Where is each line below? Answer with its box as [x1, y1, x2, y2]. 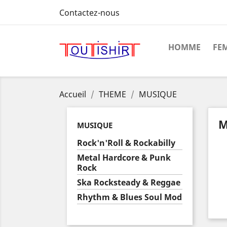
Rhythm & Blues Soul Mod [77, 192, 182, 203]
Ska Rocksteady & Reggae [77, 177, 180, 188]
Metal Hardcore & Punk [77, 152, 171, 163]
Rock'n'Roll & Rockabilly [77, 137, 175, 148]
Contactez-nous [59, 7, 120, 18]
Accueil [59, 89, 86, 100]
